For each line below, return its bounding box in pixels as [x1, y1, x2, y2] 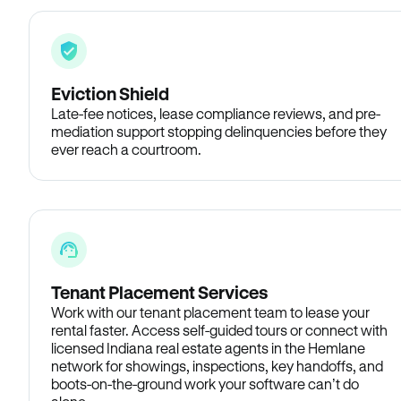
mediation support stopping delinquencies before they [51, 123, 387, 140]
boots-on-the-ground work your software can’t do [51, 375, 359, 392]
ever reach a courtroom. [51, 141, 201, 158]
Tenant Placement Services [51, 282, 269, 303]
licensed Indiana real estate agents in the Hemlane [51, 339, 365, 356]
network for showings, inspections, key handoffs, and [51, 357, 383, 374]
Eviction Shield [51, 83, 169, 104]
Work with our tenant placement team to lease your [51, 303, 370, 320]
